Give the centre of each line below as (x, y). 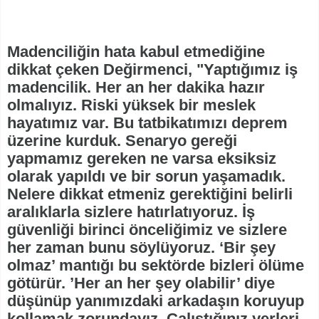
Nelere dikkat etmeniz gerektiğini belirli (150, 194)
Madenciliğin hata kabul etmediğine (136, 51)
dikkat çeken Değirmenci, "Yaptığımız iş (152, 69)
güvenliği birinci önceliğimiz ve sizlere (147, 229)
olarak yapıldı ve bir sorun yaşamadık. (146, 176)
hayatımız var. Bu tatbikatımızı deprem (147, 122)
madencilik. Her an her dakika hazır (136, 87)
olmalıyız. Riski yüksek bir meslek (131, 105)
